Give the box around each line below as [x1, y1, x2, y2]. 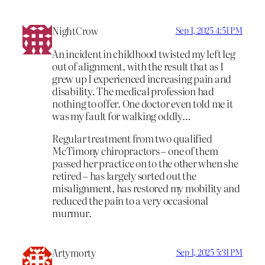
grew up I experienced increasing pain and [52, 71, 232, 86]
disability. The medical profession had [52, 83, 214, 99]
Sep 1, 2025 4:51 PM [175, 24, 243, 37]
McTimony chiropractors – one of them [52, 143, 218, 158]
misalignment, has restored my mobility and [52, 180, 240, 195]
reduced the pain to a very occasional [52, 192, 209, 208]
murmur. [52, 205, 92, 220]
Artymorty [52, 245, 96, 260]
